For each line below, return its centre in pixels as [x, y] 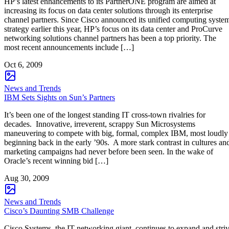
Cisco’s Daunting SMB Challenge [59, 211]
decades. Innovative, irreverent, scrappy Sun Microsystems [100, 124]
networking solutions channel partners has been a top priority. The [110, 38]
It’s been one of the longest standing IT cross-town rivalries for [105, 114]
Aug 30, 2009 [27, 178]
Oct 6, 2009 [23, 64]
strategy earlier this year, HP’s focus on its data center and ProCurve [113, 29]
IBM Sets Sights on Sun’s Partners [60, 97]
